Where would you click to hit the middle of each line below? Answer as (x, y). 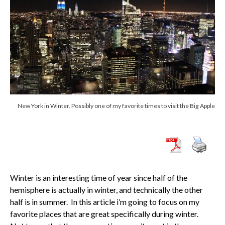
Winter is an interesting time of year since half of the (99, 177)
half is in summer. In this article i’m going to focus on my (105, 201)
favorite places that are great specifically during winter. (105, 213)
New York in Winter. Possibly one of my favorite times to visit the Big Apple (116, 105)
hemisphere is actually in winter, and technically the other (106, 189)
